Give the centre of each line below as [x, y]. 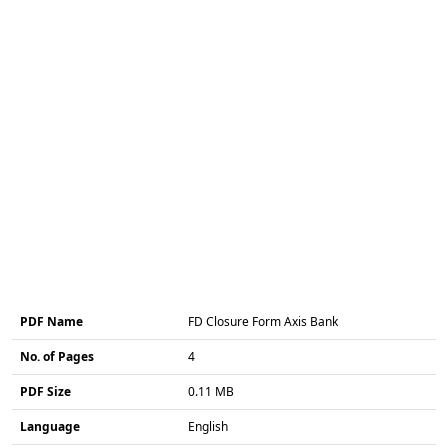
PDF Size [45, 391]
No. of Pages [57, 356]
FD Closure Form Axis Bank [263, 321]
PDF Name [51, 321]
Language [50, 426]
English [208, 426]
